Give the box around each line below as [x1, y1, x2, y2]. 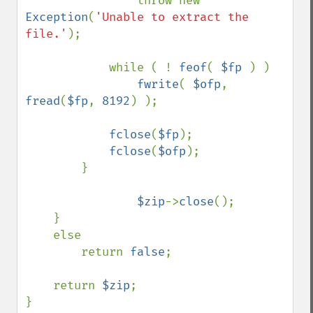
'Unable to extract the [95, 10, 249, 24]
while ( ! [109, 60, 179, 75]
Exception [25, 10, 88, 24]
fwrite [137, 77, 179, 92]
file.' [25, 27, 67, 41]
